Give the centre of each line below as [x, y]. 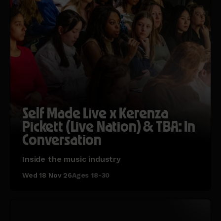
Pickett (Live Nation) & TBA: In [109, 127]
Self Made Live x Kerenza [95, 113]
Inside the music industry [72, 159]
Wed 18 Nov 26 [47, 175]
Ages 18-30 [91, 175]
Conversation [62, 140]
